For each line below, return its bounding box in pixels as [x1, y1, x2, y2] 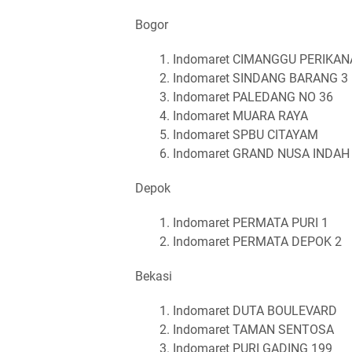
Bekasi [135, 268, 172, 284]
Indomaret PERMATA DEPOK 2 [173, 233, 342, 249]
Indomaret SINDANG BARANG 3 [173, 70, 348, 86]
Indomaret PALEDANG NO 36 [173, 89, 333, 104]
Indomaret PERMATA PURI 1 [173, 214, 328, 230]
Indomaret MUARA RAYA [173, 108, 308, 123]
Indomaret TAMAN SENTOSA [173, 321, 334, 337]
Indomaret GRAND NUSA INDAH [173, 145, 350, 161]
